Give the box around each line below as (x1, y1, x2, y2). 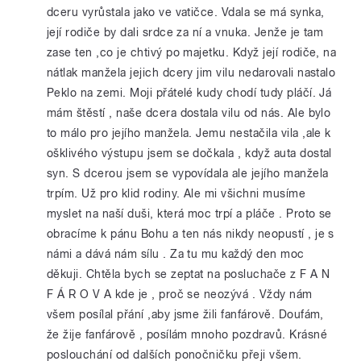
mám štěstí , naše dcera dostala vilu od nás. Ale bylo (47, 106, 331, 120)
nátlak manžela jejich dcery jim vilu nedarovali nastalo (47, 65, 336, 80)
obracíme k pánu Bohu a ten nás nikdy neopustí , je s (47, 226, 334, 241)
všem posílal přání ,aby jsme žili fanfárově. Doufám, (47, 307, 324, 322)
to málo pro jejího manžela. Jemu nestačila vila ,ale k (47, 126, 331, 140)
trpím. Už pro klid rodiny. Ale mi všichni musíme (47, 186, 306, 201)
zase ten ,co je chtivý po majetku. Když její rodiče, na (47, 45, 337, 60)
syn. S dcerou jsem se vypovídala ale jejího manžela (47, 166, 329, 180)
